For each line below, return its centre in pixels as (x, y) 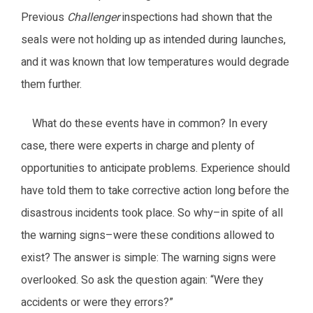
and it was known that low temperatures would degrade (155, 62)
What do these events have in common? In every (144, 123)
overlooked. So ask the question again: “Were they (142, 280)
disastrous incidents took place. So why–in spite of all (152, 213)
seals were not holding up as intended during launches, (153, 39)
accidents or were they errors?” (97, 302)
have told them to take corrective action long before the (155, 190)
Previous (44, 17)
